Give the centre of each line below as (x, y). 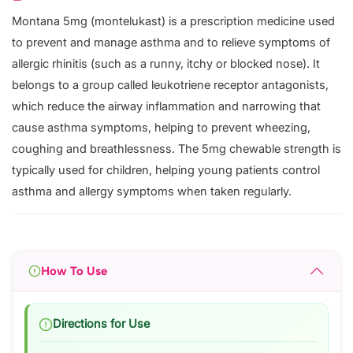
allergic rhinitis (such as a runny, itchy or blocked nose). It (166, 64)
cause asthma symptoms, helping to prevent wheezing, (161, 128)
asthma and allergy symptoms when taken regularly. (152, 192)
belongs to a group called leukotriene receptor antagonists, (170, 85)
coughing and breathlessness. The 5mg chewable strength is (176, 149)
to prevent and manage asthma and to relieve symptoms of (171, 43)
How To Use (74, 271)
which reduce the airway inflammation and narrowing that (166, 107)
